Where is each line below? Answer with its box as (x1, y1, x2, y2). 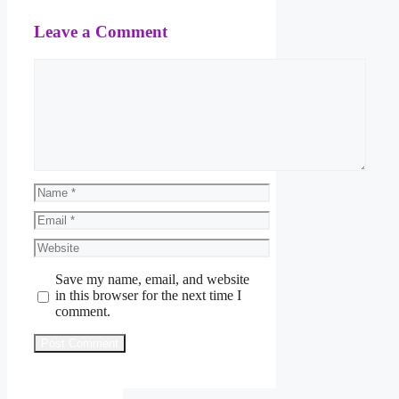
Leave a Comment (34, 22, 167, 42)
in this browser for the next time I (54, 288, 241, 304)
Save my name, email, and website (54, 272, 249, 288)
